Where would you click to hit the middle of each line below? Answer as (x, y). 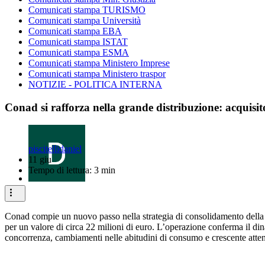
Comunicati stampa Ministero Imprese (99, 63)
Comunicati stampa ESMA (79, 52)
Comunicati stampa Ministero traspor (97, 74)
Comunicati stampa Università (85, 20)
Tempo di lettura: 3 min (72, 170)
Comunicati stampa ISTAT (78, 42)
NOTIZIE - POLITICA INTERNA (95, 84)
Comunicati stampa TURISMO (87, 10)
